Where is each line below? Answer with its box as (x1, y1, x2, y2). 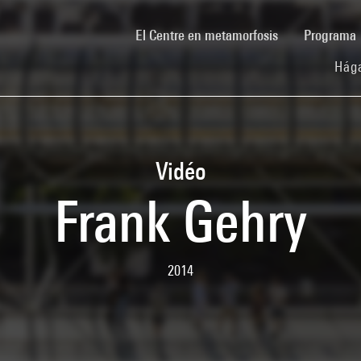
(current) (277, 25, 325, 43)
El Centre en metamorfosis (135, 26, 278, 44)
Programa (304, 26, 359, 44)
